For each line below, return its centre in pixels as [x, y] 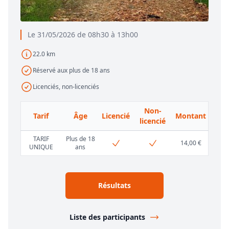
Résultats [114, 185]
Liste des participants [107, 217]
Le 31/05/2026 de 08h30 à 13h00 [83, 34]
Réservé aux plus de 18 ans [71, 70]
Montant [191, 116]
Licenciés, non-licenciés [66, 86]
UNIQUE [41, 147]
